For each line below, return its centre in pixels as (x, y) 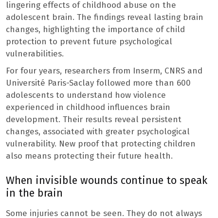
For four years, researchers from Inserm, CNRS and (104, 71)
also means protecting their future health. (89, 156)
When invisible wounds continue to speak (107, 180)
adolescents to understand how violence (86, 95)
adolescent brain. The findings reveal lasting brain (105, 17)
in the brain (34, 193)
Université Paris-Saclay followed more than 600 (98, 83)
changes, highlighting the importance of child (95, 29)
